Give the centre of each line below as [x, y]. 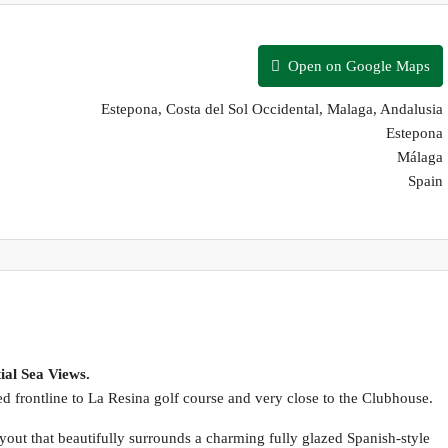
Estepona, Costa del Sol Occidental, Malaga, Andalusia [272, 108]
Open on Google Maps [357, 65]
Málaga [420, 156]
